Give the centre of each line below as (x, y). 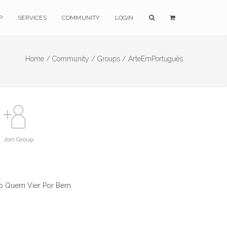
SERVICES (32, 18)
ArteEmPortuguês (156, 59)
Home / (38, 59)
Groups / (112, 59)
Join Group (18, 139)
